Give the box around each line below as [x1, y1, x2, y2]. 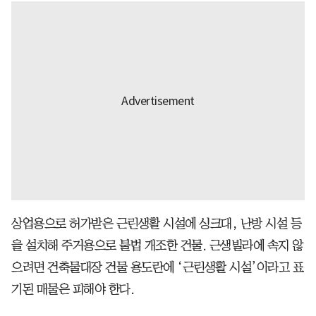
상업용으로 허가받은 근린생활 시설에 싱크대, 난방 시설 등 [11, 217, 301, 231]
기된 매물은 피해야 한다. [11, 283, 134, 296]
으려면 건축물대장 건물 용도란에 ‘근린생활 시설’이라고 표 [11, 261, 303, 274]
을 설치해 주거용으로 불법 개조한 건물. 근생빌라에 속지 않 [11, 239, 303, 253]
